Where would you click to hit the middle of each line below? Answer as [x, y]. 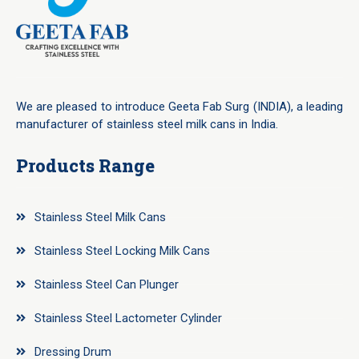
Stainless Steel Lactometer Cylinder [128, 319]
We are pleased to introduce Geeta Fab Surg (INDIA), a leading [179, 106]
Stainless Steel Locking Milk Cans [122, 251]
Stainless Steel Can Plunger [106, 285]
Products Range [85, 166]
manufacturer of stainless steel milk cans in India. [147, 124]
